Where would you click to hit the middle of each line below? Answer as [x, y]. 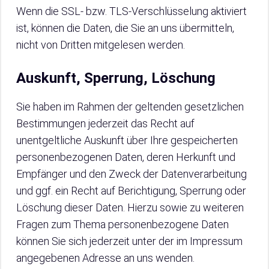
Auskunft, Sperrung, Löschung [116, 78]
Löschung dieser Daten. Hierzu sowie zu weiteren [130, 207]
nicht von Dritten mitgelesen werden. [101, 45]
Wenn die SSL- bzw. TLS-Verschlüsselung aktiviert [131, 11]
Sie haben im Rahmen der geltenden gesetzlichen [130, 107]
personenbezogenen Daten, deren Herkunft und [126, 157]
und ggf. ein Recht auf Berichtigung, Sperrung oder [131, 191]
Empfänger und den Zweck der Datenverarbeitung [131, 174]
